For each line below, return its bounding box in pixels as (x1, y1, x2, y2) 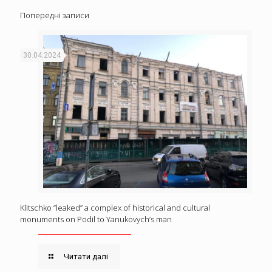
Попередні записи (20, 9, 89, 21)
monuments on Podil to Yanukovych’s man (20, 213, 172, 225)
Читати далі (64, 251, 109, 261)
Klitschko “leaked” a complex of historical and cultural (20, 202, 210, 213)
